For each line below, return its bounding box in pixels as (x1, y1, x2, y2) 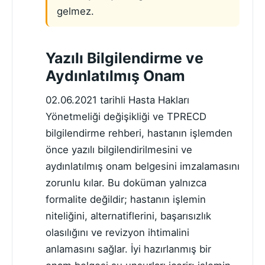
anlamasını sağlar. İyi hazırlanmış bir (46, 243, 211, 255)
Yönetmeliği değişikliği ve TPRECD (46, 110, 206, 122)
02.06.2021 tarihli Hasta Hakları (46, 93, 189, 106)
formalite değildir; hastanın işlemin (46, 193, 206, 205)
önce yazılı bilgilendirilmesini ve (46, 143, 192, 156)
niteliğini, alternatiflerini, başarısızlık (46, 209, 211, 222)
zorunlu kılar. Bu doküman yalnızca (46, 176, 206, 189)
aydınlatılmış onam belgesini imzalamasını (46, 160, 240, 172)
